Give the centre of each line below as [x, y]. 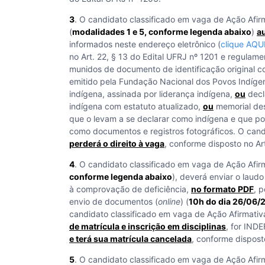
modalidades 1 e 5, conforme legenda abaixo [162, 32]
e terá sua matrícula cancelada [130, 239]
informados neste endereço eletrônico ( [145, 44]
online [169, 201]
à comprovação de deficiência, [130, 189]
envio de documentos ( [114, 201]
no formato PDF [222, 189]
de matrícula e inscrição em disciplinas [148, 226]
